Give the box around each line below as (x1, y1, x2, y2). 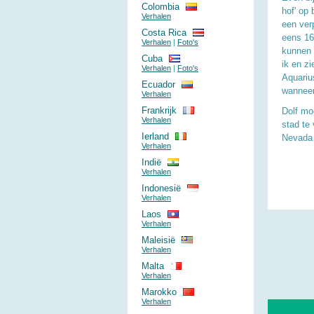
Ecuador (142, 79, 175, 90)
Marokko (142, 287, 177, 297)
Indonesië (142, 183, 181, 193)
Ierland (142, 131, 169, 142)
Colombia (142, 1, 179, 12)
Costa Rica (142, 27, 186, 38)
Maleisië (142, 235, 175, 245)
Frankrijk (142, 105, 177, 116)
